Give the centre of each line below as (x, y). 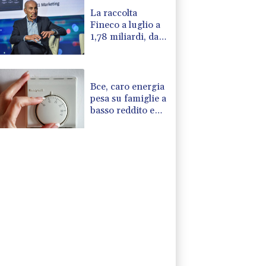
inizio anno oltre (126, 48)
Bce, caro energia (128, 86)
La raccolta (114, 13)
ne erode (109, 122)
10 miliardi (114, 60)
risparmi (109, 134)
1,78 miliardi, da (125, 37)
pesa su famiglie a (129, 98)
